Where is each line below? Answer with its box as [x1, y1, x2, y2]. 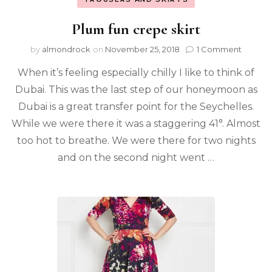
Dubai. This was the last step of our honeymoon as [15, 84, 257, 95]
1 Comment [197, 44, 242, 54]
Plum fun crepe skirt [72, 19, 200, 38]
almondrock [42, 44, 90, 54]
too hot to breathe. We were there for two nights [16, 135, 256, 146]
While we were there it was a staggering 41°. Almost [12, 118, 260, 129]
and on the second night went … [58, 152, 214, 163]
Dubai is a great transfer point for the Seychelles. [18, 101, 254, 112]
